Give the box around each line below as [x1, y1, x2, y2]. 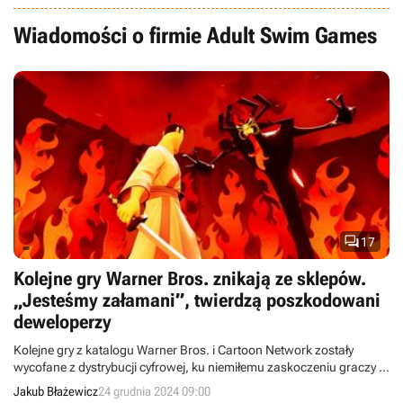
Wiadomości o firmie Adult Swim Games [13, 22, 377, 49]
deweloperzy [13, 311, 112, 333]
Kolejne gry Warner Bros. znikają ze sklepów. [13, 268, 366, 290]
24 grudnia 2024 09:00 [98, 384, 210, 399]
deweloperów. [13, 377, 91, 391]
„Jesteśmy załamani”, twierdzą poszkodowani [13, 290, 381, 311]
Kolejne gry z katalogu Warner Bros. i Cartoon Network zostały [13, 343, 354, 357]
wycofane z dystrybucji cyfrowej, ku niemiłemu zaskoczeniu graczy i [13, 360, 381, 374]
